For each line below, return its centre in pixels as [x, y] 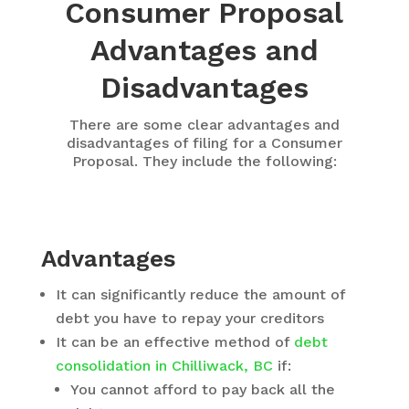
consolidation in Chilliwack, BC [164, 366]
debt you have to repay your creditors [189, 318]
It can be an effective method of [174, 342]
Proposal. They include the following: [204, 161]
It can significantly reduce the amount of [200, 294]
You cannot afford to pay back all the [202, 389]
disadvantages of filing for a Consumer [204, 143]
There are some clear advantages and [204, 125]
